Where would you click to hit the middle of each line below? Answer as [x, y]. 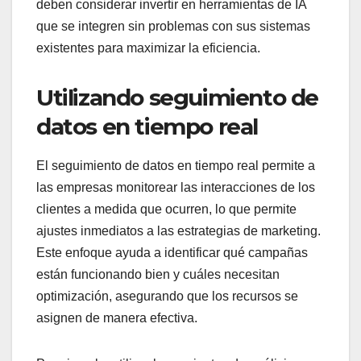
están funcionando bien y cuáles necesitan [158, 275]
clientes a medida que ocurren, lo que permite [166, 210]
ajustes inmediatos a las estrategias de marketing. [178, 231]
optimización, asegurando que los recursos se [167, 297]
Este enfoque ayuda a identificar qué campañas [172, 253]
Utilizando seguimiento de [178, 97]
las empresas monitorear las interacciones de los [176, 188]
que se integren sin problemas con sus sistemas [173, 26]
